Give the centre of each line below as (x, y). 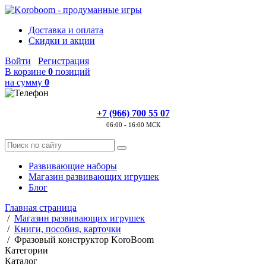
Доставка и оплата (66, 30)
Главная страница (41, 208)
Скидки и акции (62, 41)
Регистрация (64, 61)
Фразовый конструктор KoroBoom (84, 240)
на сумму (25, 82)
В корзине (26, 72)
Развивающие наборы (73, 166)
